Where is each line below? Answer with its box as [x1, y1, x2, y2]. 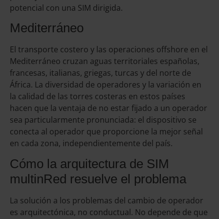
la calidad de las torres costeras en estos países [10, 91, 185, 102]
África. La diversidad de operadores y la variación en [10, 79, 201, 90]
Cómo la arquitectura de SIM [10, 156, 169, 171]
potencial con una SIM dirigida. [10, 2, 123, 13]
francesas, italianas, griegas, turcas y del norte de [10, 67, 191, 79]
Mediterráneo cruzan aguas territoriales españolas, [10, 56, 199, 67]
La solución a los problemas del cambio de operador [10, 195, 203, 206]
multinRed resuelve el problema [10, 171, 186, 186]
